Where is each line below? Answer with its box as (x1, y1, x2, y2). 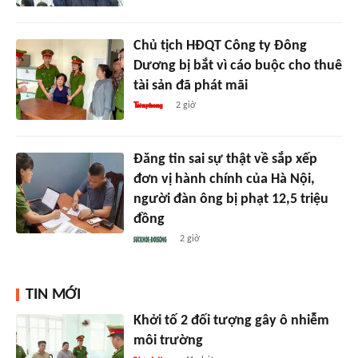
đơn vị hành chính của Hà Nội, (133, 171, 315, 187)
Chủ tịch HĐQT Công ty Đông (133, 38, 307, 54)
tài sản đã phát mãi (133, 78, 248, 93)
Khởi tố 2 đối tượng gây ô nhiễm (133, 312, 329, 328)
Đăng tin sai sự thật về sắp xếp (133, 151, 317, 167)
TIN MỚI (26, 286, 81, 303)
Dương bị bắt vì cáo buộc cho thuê (133, 58, 342, 74)
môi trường (133, 332, 203, 348)
